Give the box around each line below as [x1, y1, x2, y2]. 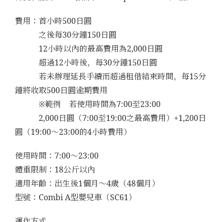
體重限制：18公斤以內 [15, 164, 95, 175]
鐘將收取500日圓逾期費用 [15, 84, 108, 96]
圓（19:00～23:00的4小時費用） [15, 126, 131, 137]
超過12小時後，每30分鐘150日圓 [15, 56, 157, 68]
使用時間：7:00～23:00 [15, 150, 99, 161]
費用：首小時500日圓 [15, 15, 92, 26]
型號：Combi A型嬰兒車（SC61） [15, 191, 136, 203]
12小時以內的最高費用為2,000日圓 [15, 43, 163, 54]
